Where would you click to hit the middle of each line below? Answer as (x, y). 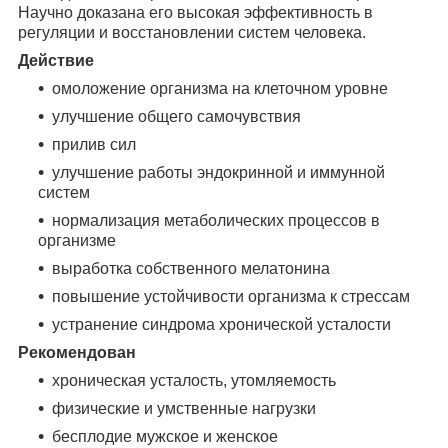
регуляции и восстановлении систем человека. (192, 32)
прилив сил (94, 144)
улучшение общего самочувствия (176, 116)
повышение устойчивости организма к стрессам (231, 296)
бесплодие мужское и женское (165, 436)
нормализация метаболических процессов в (216, 220)
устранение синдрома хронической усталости (221, 324)
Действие (56, 60)
